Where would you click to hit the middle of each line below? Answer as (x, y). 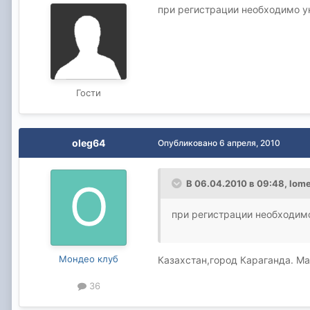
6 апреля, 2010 (250, 143)
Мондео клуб (89, 258)
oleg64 (89, 143)
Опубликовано (189, 143)
